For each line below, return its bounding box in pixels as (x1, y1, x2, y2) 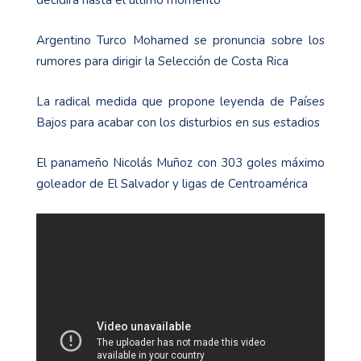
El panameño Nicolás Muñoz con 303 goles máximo (36, 155, 325, 172)
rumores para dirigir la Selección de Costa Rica (36, 53, 288, 70)
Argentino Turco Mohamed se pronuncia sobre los (36, 32, 325, 49)
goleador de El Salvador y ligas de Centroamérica (36, 176, 308, 193)
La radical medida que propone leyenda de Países (36, 93, 325, 110)
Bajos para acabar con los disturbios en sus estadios (36, 114, 320, 131)
